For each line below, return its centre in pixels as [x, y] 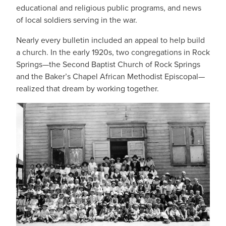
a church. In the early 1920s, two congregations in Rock [113, 52]
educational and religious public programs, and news [109, 8]
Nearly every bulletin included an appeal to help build [110, 40]
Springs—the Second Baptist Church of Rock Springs [108, 64]
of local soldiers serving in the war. [77, 20]
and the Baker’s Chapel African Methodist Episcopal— [110, 76]
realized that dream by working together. [88, 89]
